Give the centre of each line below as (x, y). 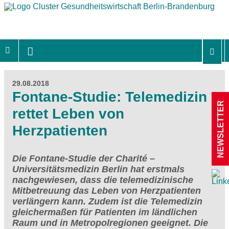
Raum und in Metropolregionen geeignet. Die (110, 223)
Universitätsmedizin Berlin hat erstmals (98, 169)
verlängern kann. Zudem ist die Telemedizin (107, 201)
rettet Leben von (68, 113)
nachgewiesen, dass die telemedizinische (103, 180)
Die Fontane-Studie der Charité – (84, 158)
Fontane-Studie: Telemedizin (110, 97)
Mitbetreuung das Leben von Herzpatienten (107, 190)
